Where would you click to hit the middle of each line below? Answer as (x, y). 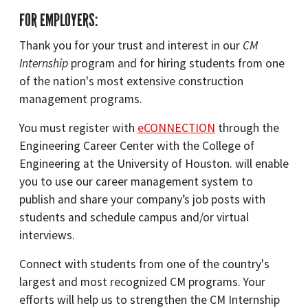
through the (247, 128)
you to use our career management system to (136, 181)
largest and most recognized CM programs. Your (142, 282)
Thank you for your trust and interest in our (131, 45)
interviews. (47, 235)
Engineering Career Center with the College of (137, 146)
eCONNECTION (176, 128)
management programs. (81, 99)
